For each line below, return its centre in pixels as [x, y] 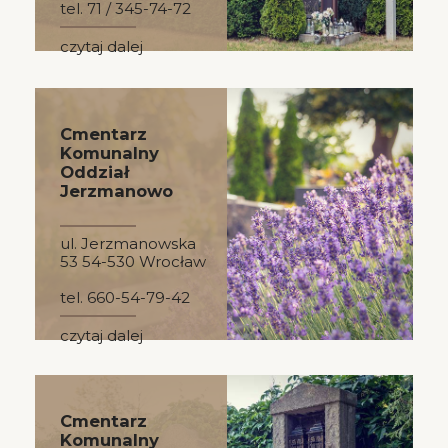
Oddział [94, 171]
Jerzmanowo [116, 190]
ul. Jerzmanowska [128, 244]
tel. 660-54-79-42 [125, 298]
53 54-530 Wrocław [133, 262]
